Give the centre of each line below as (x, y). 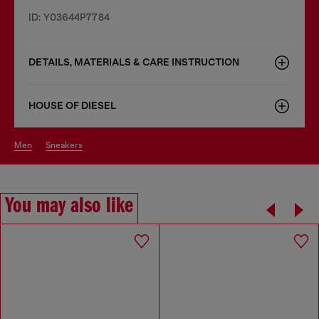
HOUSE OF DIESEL (72, 105)
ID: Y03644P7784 (69, 17)
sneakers (67, 145)
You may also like (69, 206)
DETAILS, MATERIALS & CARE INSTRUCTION (134, 62)
